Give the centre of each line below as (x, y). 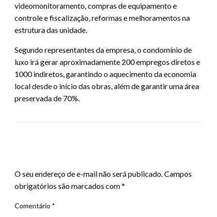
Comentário (33, 206)
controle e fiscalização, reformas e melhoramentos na (102, 18)
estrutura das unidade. (51, 30)
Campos (178, 174)
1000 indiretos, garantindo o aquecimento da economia (105, 74)
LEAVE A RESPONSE (54, 157)
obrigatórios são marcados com (68, 186)
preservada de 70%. (47, 98)
